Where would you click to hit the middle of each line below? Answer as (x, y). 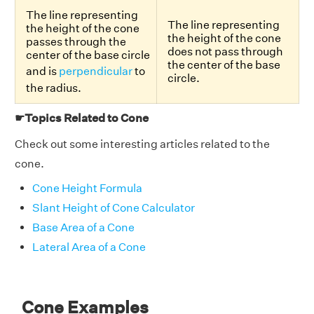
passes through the (76, 42)
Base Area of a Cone (83, 228)
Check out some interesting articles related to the (142, 144)
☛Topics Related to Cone (82, 118)
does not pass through (225, 52)
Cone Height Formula (87, 189)
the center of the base (224, 65)
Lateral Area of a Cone (89, 247)
